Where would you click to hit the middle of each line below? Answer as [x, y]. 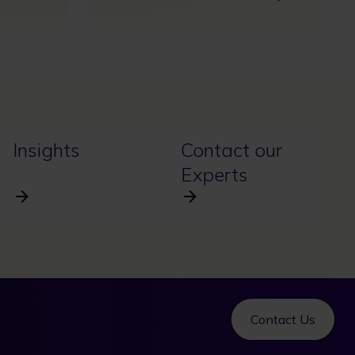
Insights [46, 149]
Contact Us [282, 319]
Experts [214, 174]
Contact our [231, 149]
